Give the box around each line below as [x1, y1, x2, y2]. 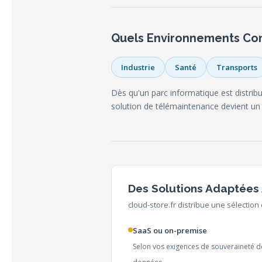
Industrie [121, 62, 155, 73]
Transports [216, 62, 257, 73]
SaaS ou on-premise [133, 225, 207, 236]
